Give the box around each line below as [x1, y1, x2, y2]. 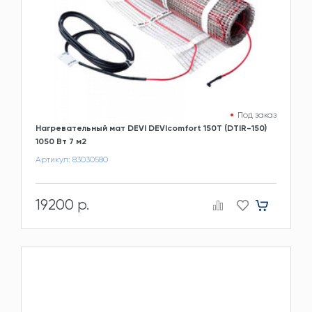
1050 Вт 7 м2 [36, 136, 86, 147]
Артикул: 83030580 [36, 155, 108, 165]
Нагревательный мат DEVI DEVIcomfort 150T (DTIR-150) [36, 123, 267, 134]
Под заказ [237, 110, 276, 120]
